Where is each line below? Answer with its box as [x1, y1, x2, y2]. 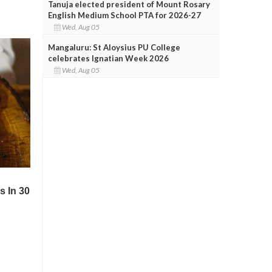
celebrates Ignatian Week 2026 [47, 53, 169, 63]
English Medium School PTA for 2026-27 [47, 10, 201, 20]
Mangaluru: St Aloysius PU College [47, 42, 180, 52]
